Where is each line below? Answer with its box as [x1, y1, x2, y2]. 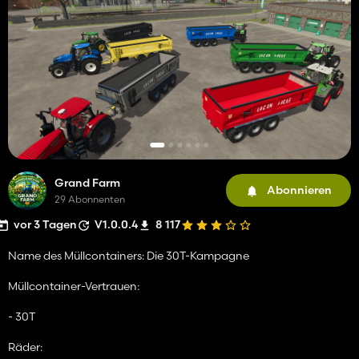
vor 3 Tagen [14, 216, 77, 232]
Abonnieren [267, 183, 332, 198]
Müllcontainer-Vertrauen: [8, 278, 139, 293]
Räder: [8, 339, 42, 354]
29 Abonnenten [54, 192, 125, 205]
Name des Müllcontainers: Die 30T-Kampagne [8, 248, 249, 263]
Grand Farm [54, 175, 120, 190]
